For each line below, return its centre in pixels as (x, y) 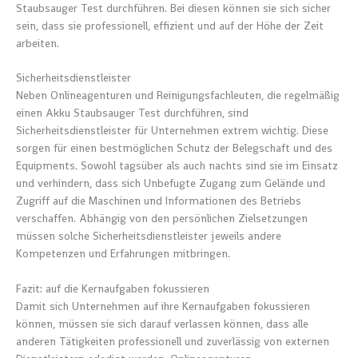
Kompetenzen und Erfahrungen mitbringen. (123, 254)
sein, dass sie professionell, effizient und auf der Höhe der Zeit (170, 26)
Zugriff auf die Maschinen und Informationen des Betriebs (159, 201)
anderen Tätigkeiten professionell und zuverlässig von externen (173, 342)
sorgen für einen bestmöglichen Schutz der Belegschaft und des (174, 149)
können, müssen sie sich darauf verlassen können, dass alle (162, 324)
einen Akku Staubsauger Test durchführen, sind (132, 113)
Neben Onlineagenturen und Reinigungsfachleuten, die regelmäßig (178, 96)
